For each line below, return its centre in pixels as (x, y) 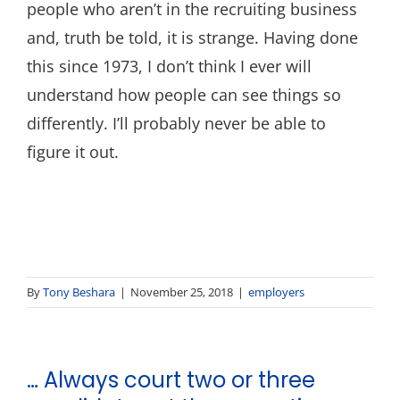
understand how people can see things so (184, 95)
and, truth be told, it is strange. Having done (192, 37)
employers (276, 292)
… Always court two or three (171, 380)
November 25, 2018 (182, 292)
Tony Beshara (79, 292)
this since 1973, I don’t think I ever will (169, 66)
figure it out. (73, 152)
